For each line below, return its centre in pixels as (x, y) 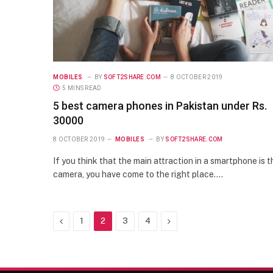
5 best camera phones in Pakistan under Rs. (160, 105)
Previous (79, 220)
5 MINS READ (82, 88)
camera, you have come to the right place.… (138, 174)
